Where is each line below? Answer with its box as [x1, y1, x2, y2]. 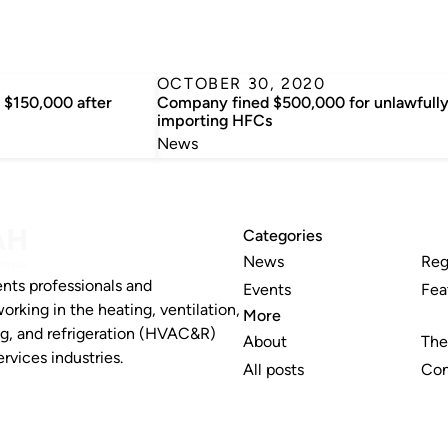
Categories [243, 226, 323, 245]
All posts [243, 360, 305, 379]
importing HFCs [156, 111, 272, 130]
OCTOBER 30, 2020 [156, 74, 326, 93]
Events [243, 280, 292, 299]
